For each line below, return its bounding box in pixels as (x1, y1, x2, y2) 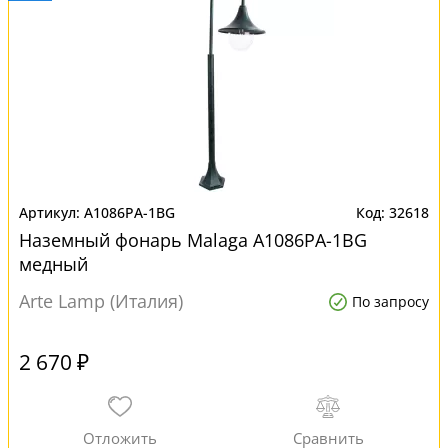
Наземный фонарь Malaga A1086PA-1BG (19, 228, 367, 252)
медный (19, 252, 88, 276)
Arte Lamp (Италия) (19, 289, 183, 313)
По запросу (352, 292, 429, 311)
